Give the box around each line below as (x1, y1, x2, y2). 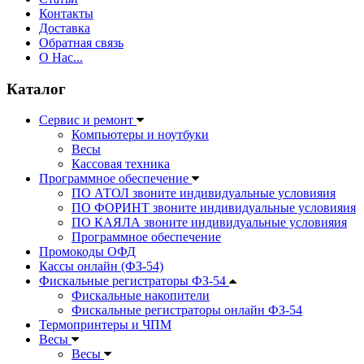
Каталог (6, 80, 66, 97)
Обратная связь (39, 35, 123, 50)
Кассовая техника (71, 157, 170, 171)
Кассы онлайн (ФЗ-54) (39, 259, 163, 274)
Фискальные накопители (71, 288, 210, 303)
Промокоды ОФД (39, 245, 136, 259)
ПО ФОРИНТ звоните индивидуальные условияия (71, 201, 356, 215)
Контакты (39, 6, 93, 20)
